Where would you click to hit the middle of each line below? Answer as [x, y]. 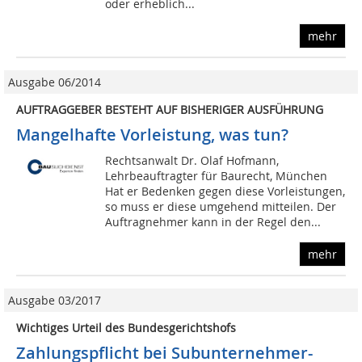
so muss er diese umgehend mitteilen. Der [221, 207]
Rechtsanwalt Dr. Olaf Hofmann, [192, 161]
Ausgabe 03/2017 [55, 301]
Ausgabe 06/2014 [55, 82]
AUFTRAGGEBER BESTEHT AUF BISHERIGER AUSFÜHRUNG [170, 110]
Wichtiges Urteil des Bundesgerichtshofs [126, 328]
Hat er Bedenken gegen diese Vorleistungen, [225, 192]
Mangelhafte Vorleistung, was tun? [152, 135]
